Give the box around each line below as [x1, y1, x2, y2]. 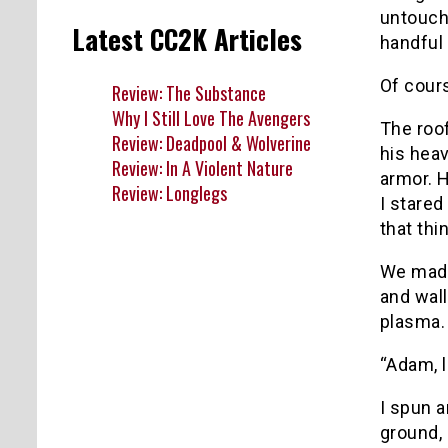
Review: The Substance [112, 79, 266, 106]
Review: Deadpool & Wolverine [112, 129, 311, 156]
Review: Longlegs [112, 179, 227, 206]
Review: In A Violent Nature [112, 154, 293, 181]
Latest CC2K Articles [72, 19, 302, 60]
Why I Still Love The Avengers [112, 104, 310, 131]
